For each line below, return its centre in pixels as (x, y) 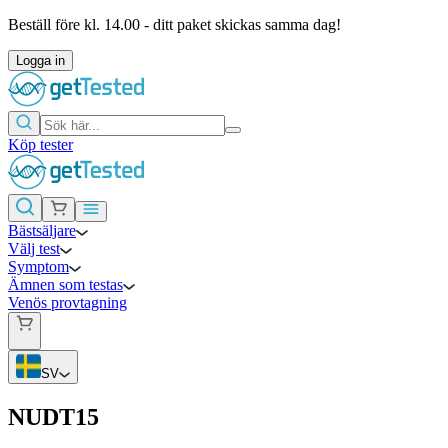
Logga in (40, 60)
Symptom (38, 266)
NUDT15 (53, 417)
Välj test (34, 248)
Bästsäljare (42, 230)
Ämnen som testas (65, 284)
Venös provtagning (67, 302)
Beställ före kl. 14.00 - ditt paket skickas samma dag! (174, 24)
